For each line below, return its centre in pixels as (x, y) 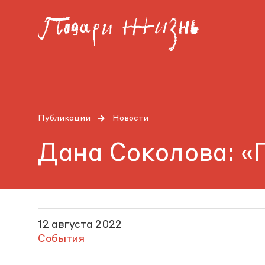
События (61, 239)
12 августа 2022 (80, 225)
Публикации (64, 118)
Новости (130, 118)
